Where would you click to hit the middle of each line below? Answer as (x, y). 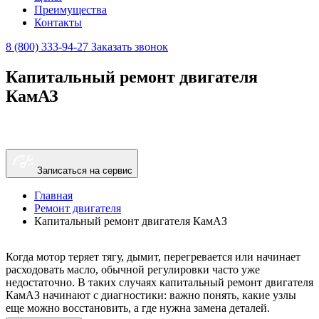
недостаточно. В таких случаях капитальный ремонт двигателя (159, 282)
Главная (53, 195)
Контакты (58, 22)
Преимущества (70, 10)
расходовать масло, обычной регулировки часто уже (133, 269)
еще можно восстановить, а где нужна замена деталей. (138, 308)
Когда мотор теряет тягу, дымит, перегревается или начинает (153, 256)
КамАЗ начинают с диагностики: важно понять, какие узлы (151, 295)
